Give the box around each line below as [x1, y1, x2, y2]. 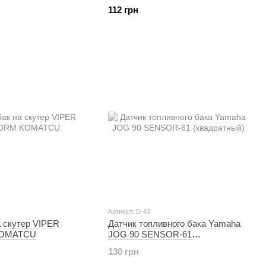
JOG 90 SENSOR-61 [108, 229, 192, 239]
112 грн [108, 5, 138, 15]
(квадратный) [108, 240, 163, 250]
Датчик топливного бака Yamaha [108, 218, 240, 229]
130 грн [108, 246, 139, 256]
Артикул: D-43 [108, 208, 150, 215]
